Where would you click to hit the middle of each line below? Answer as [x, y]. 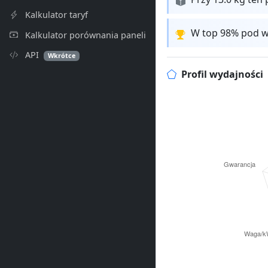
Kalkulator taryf [55, 14]
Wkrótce [62, 56]
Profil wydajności [222, 74]
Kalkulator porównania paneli [84, 35]
